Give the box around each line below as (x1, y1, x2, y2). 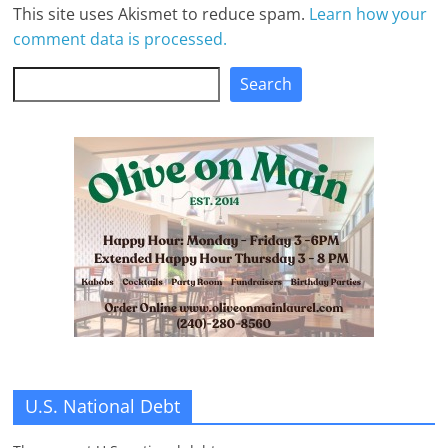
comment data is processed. (13, 27, 228, 50)
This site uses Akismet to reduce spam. (13, 2, 310, 25)
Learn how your (309, 2, 428, 25)
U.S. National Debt (25, 393, 181, 418)
